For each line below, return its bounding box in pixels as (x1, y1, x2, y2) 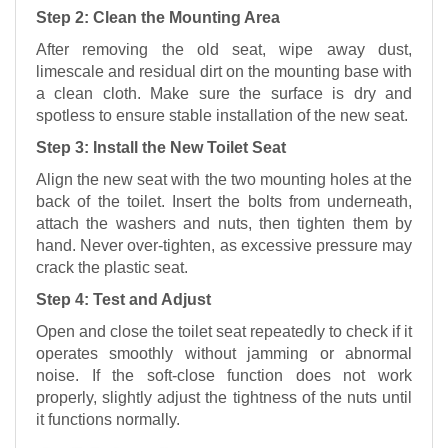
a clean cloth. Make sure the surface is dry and (36, 84, 412, 102)
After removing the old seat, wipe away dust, (36, 40, 412, 58)
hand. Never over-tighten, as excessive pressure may (36, 236, 412, 254)
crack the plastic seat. (36, 258, 188, 276)
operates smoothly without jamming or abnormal (36, 344, 412, 362)
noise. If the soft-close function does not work (36, 366, 412, 384)
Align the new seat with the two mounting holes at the (36, 170, 412, 188)
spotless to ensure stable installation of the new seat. (36, 106, 408, 124)
